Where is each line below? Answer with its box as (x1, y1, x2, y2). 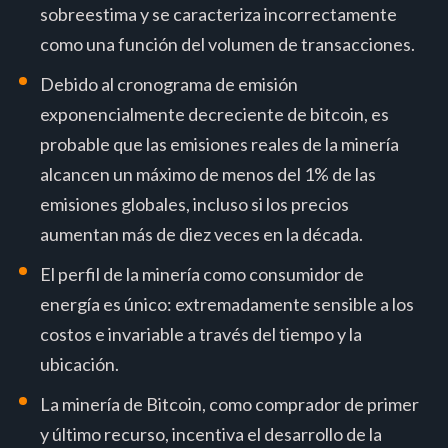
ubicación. (40, 352, 119, 375)
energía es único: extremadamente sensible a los (40, 292, 414, 315)
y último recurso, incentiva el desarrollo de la (40, 422, 382, 445)
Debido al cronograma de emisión (40, 72, 298, 95)
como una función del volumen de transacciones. (40, 32, 415, 55)
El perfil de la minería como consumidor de (40, 262, 364, 285)
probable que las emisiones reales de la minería (40, 132, 399, 155)
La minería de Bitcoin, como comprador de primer (40, 392, 419, 415)
